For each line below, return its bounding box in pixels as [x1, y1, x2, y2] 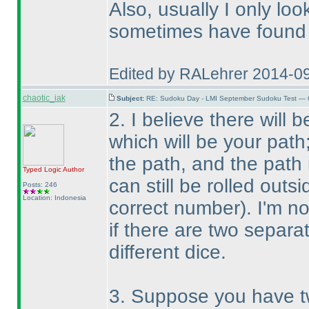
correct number [108, 197, 240, 219]
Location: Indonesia [22, 194, 86, 201]
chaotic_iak [22, 93, 66, 103]
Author [61, 166, 84, 173]
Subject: [116, 94, 146, 102]
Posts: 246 [22, 181, 57, 188]
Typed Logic [22, 166, 61, 173]
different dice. [108, 241, 226, 263]
